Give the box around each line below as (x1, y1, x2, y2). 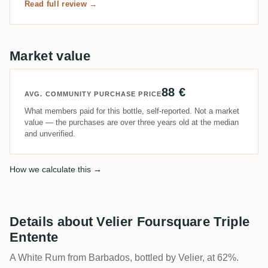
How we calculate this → (10, 165, 102, 175)
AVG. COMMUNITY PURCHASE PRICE (25, 90, 162, 98)
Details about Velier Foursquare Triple (10, 214, 250, 230)
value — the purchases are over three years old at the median (25, 118, 239, 127)
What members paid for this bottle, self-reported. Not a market (25, 106, 239, 116)
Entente (10, 230, 59, 245)
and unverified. (25, 129, 75, 139)
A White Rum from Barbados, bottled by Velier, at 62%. (10, 252, 239, 263)
